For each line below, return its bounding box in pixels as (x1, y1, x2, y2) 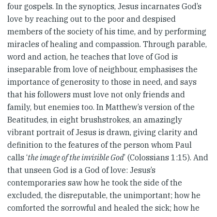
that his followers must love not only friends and (7, 90, 185, 99)
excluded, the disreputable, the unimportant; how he (7, 190, 201, 200)
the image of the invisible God (28, 153, 124, 162)
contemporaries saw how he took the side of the (7, 178, 182, 187)
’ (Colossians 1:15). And (124, 153, 208, 162)
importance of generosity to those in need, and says (7, 77, 197, 87)
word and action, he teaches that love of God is (7, 52, 178, 62)
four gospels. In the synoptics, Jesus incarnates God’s (7, 1, 201, 11)
